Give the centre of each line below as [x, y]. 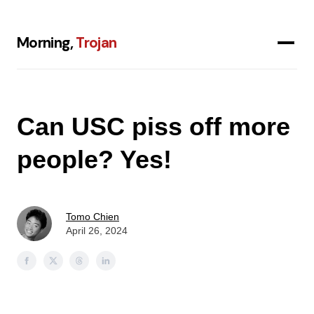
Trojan [96, 43]
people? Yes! [94, 159]
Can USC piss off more [153, 126]
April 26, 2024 [97, 230]
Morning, [47, 43]
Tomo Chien [93, 216]
